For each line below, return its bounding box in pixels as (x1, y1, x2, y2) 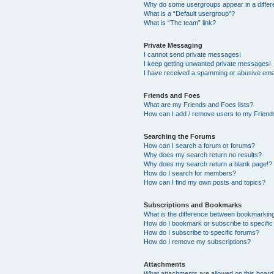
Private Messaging (144, 42, 203, 49)
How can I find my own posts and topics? (144, 179, 266, 186)
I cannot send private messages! (144, 51, 242, 58)
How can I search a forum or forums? (144, 142, 256, 149)
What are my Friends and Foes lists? (144, 101, 254, 108)
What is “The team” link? (144, 19, 217, 26)
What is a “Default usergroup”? (144, 10, 235, 17)
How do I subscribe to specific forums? (144, 229, 260, 236)
